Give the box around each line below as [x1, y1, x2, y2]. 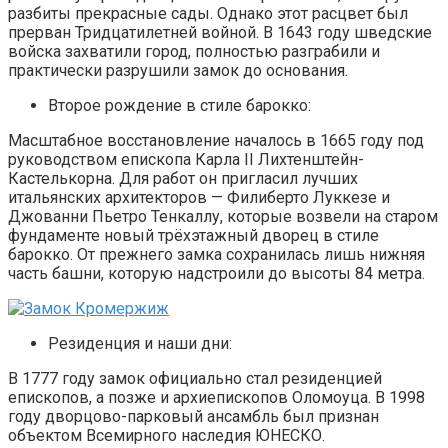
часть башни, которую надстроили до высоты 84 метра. [8, 263, 425, 283]
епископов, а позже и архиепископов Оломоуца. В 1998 [8, 387, 425, 407]
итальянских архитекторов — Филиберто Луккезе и [8, 187, 390, 207]
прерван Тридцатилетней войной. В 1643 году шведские [8, 22, 432, 42]
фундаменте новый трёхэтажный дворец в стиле [8, 225, 379, 245]
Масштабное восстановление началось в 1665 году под [8, 130, 424, 150]
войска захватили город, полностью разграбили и [8, 41, 380, 61]
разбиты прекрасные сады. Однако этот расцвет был [8, 3, 408, 23]
